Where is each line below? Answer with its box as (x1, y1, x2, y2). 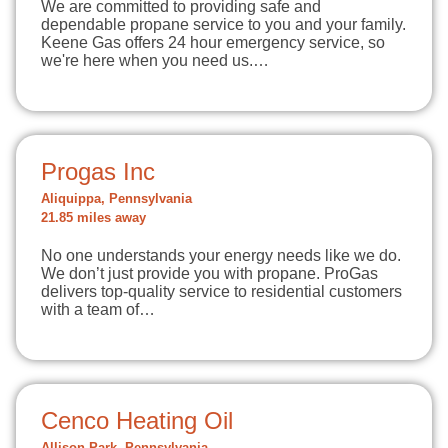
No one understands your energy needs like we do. (41, 247, 401, 264)
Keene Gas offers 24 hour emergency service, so (41, 34, 385, 51)
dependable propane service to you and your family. (41, 16, 406, 33)
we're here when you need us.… (41, 52, 269, 69)
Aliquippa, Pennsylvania (41, 192, 192, 206)
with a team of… (41, 301, 155, 318)
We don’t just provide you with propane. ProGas (41, 265, 378, 282)
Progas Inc (41, 158, 155, 185)
